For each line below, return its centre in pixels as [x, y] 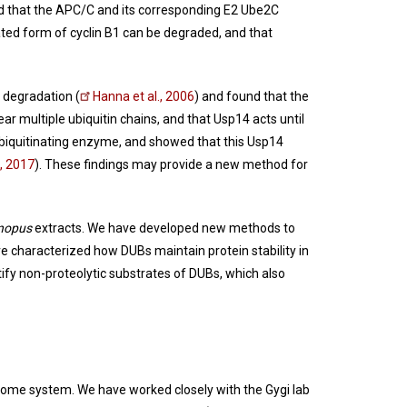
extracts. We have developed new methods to [164, 228]
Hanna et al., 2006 [144, 97]
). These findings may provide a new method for [171, 165]
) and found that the [252, 97]
